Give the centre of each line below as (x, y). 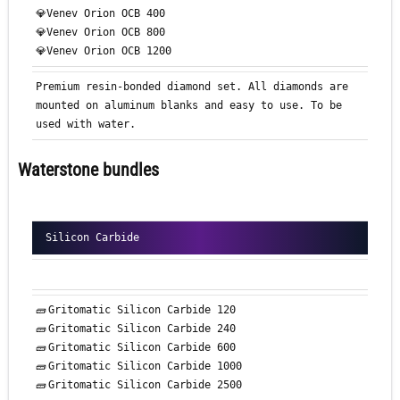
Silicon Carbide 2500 (176, 385)
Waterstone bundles (88, 170)
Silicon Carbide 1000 (176, 367)
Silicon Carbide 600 (173, 348)
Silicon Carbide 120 (173, 310)
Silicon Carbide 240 (173, 329)
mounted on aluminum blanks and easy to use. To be (189, 106)
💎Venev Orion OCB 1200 (104, 51)
